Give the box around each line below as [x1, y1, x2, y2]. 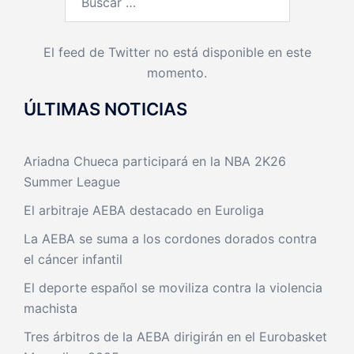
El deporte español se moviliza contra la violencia [24, 280, 322, 296]
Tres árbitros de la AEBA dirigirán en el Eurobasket [24, 329, 327, 345]
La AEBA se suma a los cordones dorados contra [24, 231, 317, 247]
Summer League [24, 174, 120, 190]
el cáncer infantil [24, 251, 122, 267]
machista [24, 300, 77, 316]
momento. [147, 65, 207, 81]
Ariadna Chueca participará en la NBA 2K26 [24, 153, 286, 169]
